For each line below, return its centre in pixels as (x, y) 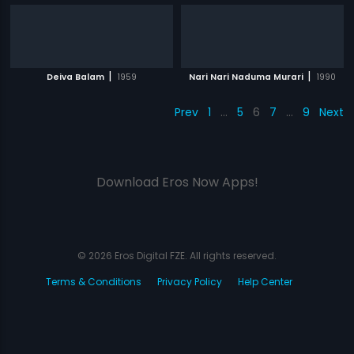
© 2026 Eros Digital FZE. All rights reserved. (177, 256)
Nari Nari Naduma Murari (246, 77)
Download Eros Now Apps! (177, 182)
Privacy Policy (190, 282)
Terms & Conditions (94, 282)
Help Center (265, 282)
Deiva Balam (76, 77)
